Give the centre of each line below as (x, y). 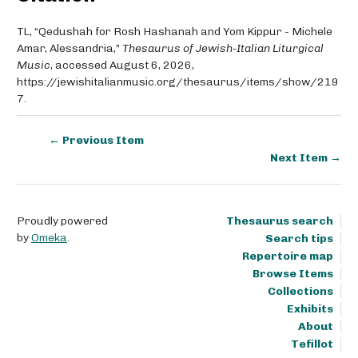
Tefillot (312, 344)
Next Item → (306, 158)
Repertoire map (288, 257)
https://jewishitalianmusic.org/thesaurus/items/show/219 (178, 82)
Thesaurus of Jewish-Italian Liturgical (223, 49)
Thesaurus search (280, 221)
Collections (300, 292)
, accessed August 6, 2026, (122, 66)
